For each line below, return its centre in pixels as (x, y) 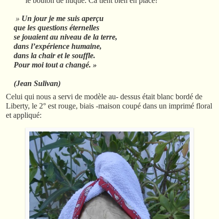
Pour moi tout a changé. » (55, 65)
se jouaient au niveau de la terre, (65, 37)
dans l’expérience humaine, (57, 46)
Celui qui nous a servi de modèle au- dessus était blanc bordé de (104, 97)
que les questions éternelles (56, 28)
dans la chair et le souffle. (54, 56)
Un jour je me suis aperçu (62, 19)
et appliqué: (24, 115)
